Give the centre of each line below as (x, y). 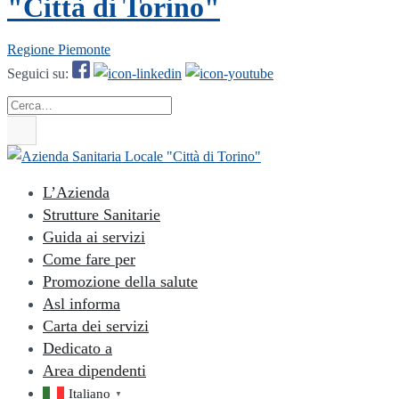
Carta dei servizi (96, 326)
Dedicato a (77, 348)
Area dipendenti (94, 370)
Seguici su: (40, 73)
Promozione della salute (120, 281)
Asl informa (81, 303)
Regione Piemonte (59, 49)
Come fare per (89, 259)
